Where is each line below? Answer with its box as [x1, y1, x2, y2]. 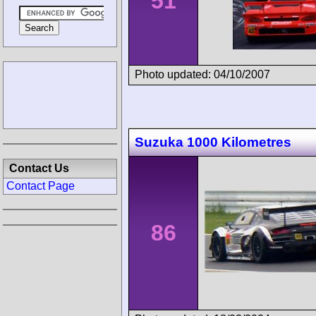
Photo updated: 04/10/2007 [135, 68, 270, 80]
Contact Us [9, 162, 69, 174]
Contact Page [6, 180, 75, 192]
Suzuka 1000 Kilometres [135, 135, 291, 150]
